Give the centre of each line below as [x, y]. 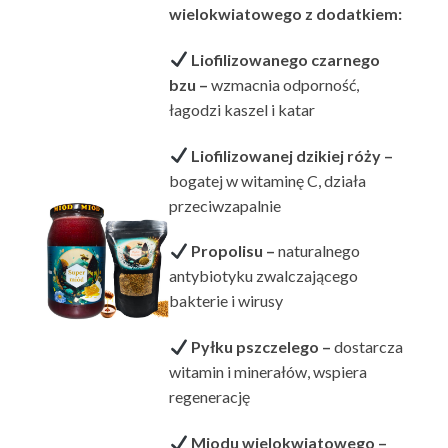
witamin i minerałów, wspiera [268, 372]
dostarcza [368, 347]
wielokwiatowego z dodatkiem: [286, 13]
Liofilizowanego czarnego [283, 59]
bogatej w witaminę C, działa [268, 180]
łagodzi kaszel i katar [242, 109]
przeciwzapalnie [225, 205]
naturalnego [318, 251]
